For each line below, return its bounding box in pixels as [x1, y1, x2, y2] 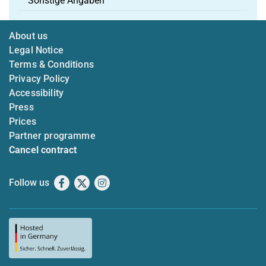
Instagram [106, 177, 151, 188]
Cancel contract [9, 144, 77, 156]
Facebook [65, 177, 107, 188]
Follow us [9, 177, 49, 188]
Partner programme [9, 130, 96, 141]
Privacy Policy [9, 73, 70, 84]
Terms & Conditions [9, 59, 94, 70]
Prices [9, 116, 36, 127]
